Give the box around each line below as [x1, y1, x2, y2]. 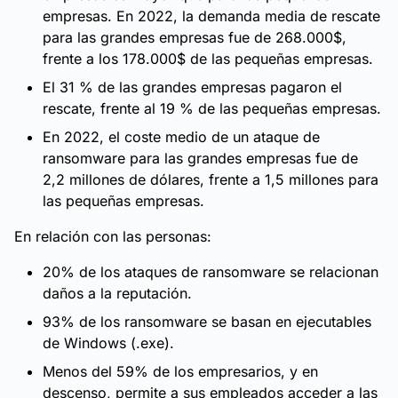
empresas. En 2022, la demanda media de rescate [43, 7, 380, 25]
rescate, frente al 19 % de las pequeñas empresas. [43, 99, 381, 117]
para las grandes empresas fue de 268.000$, [43, 28, 346, 46]
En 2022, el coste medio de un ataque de [43, 128, 320, 146]
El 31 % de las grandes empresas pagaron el [43, 78, 342, 96]
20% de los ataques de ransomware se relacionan [43, 263, 378, 281]
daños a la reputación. [43, 284, 192, 302]
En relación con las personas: [14, 227, 211, 245]
